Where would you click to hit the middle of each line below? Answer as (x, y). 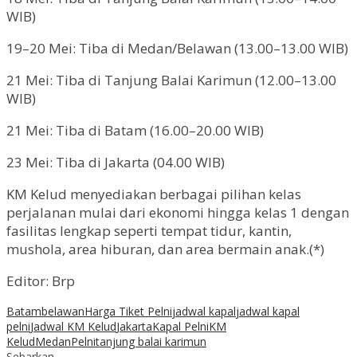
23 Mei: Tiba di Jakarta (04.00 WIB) (116, 162)
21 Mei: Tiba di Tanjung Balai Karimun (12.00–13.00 (171, 80)
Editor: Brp (41, 280)
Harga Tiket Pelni (128, 311)
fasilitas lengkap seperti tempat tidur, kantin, (149, 230)
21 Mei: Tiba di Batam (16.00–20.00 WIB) (135, 130)
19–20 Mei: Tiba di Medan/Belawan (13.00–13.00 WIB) (177, 48)
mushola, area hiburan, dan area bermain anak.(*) (165, 249)
